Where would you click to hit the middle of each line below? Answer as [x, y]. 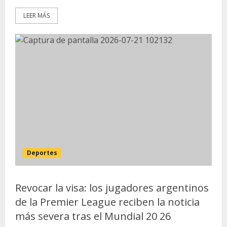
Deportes [42, 153]
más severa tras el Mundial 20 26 [93, 216]
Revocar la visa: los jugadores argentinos [112, 188]
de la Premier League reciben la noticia [107, 202]
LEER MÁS [36, 15]
